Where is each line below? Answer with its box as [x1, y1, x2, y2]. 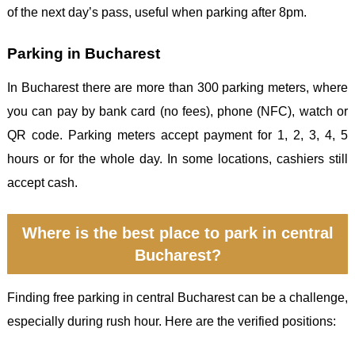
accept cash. [7, 175, 78, 189]
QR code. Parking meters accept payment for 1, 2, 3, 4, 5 [7, 128, 348, 142]
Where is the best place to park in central [21, 223, 334, 242]
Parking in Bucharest [7, 45, 160, 63]
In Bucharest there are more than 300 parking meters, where [7, 80, 348, 94]
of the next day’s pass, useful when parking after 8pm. [7, 6, 307, 20]
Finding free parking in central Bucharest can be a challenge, [7, 290, 348, 304]
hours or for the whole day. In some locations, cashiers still [7, 151, 348, 166]
